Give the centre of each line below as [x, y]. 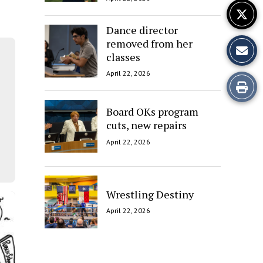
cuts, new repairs [146, 125]
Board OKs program [152, 112]
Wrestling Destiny [150, 194]
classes [123, 57]
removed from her [149, 43]
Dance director [142, 30]
